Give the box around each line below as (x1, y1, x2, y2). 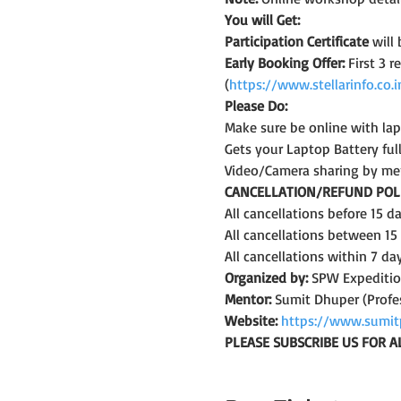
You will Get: (224, 10, 300, 29)
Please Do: (224, 96, 287, 115)
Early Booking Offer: (224, 53, 348, 72)
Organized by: (224, 268, 308, 286)
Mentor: (224, 289, 271, 308)
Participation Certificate (224, 31, 369, 50)
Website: (224, 311, 277, 329)
